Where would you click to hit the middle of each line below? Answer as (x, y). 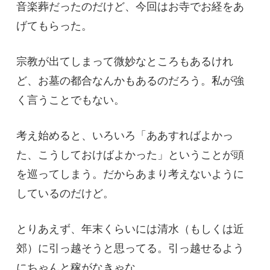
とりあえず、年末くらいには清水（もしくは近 (130, 229)
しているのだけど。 (65, 193)
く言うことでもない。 (70, 100)
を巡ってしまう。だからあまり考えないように (130, 174)
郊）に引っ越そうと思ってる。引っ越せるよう (130, 248)
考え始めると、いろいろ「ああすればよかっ (124, 135)
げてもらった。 (54, 26)
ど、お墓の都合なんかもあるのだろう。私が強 (130, 80)
